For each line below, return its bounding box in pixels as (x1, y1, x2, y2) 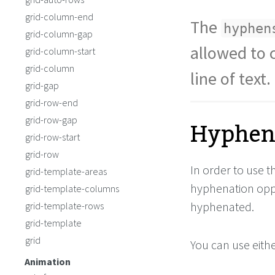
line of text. (190, 68, 271, 90)
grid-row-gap (25, 114, 77, 126)
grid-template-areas (25, 165, 107, 177)
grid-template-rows (25, 199, 104, 212)
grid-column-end (25, 10, 93, 23)
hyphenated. (190, 199, 254, 214)
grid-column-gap (25, 28, 93, 40)
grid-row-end (25, 96, 78, 109)
